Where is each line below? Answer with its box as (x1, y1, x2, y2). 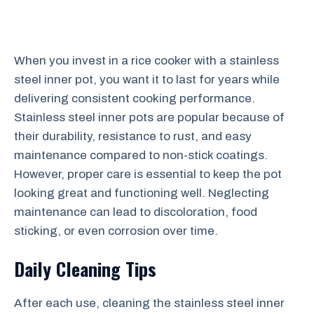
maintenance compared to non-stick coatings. (14, 148, 268, 162)
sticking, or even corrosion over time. (14, 224, 218, 238)
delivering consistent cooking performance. (14, 91, 255, 105)
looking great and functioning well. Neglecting (14, 186, 269, 200)
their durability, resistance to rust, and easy (14, 129, 252, 143)
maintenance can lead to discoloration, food (14, 205, 257, 219)
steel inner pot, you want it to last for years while (14, 72, 280, 86)
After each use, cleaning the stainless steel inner (14, 296, 285, 310)
